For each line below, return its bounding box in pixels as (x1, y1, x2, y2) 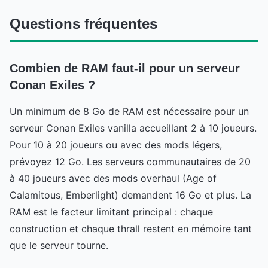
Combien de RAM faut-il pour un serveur (10, 61, 240, 75)
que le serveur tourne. (10, 239, 108, 251)
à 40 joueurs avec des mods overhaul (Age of (10, 172, 217, 184)
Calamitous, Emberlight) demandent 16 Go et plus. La (10, 188, 251, 201)
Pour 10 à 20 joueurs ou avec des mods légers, (10, 138, 222, 151)
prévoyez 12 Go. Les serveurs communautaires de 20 (10, 155, 251, 167)
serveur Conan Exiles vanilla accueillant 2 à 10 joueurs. (10, 121, 257, 134)
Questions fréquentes (10, 15, 157, 32)
